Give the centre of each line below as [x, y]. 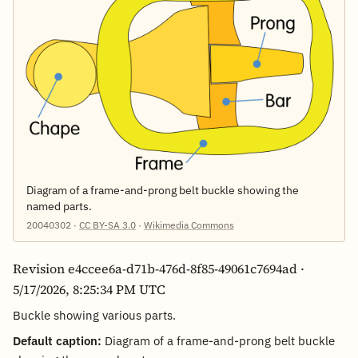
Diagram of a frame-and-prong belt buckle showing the [163, 191]
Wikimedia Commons [189, 225]
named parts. [59, 207]
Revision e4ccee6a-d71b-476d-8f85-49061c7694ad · [159, 268]
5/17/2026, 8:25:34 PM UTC [89, 289]
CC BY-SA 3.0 [107, 225]
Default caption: [57, 340]
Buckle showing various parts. [94, 315]
